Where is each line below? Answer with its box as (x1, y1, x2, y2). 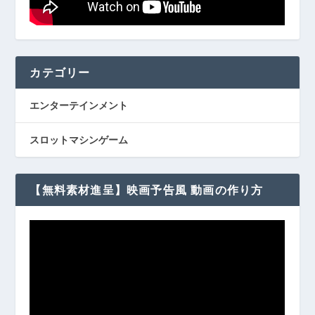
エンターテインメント (30, 98, 129, 112)
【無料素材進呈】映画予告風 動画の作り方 (30, 181, 264, 198)
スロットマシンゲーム (30, 132, 129, 146)
